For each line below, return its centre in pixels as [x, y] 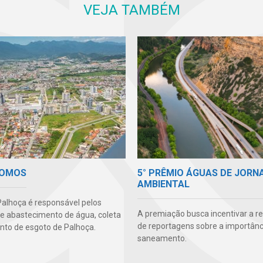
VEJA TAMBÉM [131, 10]
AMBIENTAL [163, 184]
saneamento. [162, 239]
